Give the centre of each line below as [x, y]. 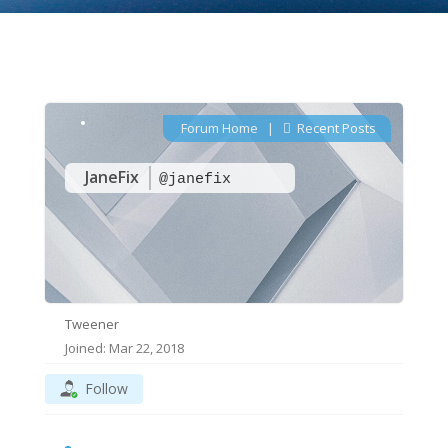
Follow [106, 388]
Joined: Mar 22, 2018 [124, 348]
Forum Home [220, 128]
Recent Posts [335, 128]
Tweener [91, 324]
